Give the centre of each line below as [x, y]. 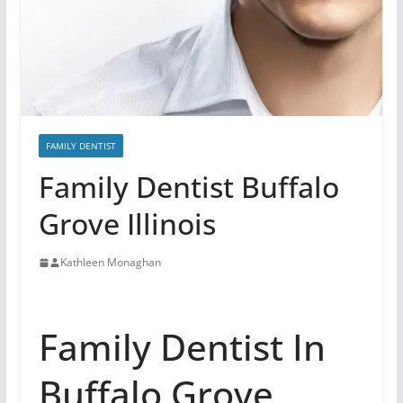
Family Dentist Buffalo [188, 187]
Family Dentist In [182, 347]
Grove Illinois [127, 224]
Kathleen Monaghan [110, 263]
